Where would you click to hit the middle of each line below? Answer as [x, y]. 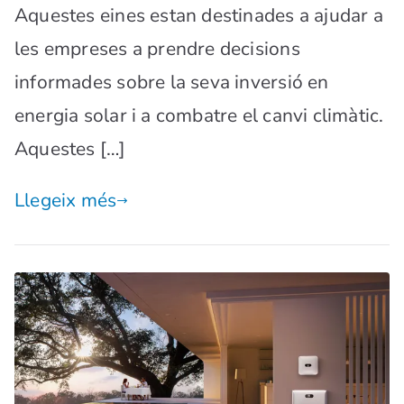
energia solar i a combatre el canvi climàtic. [199, 116]
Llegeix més [66, 201]
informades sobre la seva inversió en [172, 83]
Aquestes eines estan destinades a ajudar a [199, 16]
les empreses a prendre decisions [157, 49]
